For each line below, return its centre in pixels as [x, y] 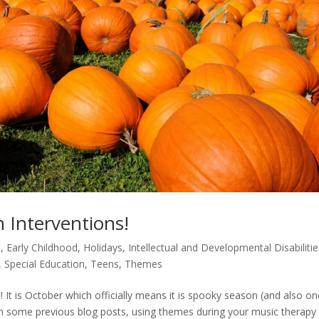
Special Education [45, 264]
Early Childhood [42, 248]
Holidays [103, 248]
